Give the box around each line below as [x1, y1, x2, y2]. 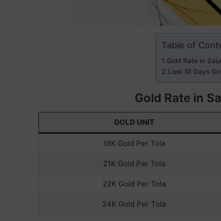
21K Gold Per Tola [103, 159, 165, 169]
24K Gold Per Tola [102, 199, 166, 209]
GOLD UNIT [113, 117, 154, 127]
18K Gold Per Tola [103, 139, 165, 148]
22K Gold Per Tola [102, 179, 166, 189]
